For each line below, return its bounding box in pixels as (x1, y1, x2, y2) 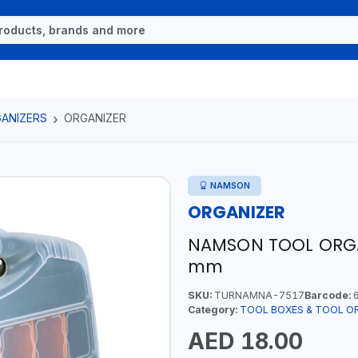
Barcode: (304, 288, 351, 301)
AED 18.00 (187, 327, 303, 355)
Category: (187, 303, 237, 316)
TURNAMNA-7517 (211, 288, 304, 301)
